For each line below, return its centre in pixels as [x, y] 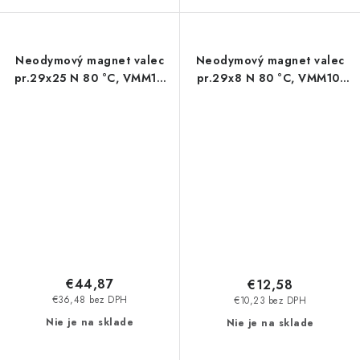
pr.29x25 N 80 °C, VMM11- [90, 78]
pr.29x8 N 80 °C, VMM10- [270, 78]
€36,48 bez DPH [90, 300]
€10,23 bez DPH [270, 301]
